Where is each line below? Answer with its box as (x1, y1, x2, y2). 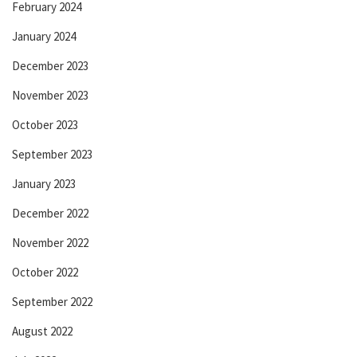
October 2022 (12, 264, 78, 280)
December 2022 (12, 205, 88, 221)
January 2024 (12, 28, 76, 44)
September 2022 (12, 293, 92, 309)
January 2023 (12, 175, 76, 191)
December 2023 (12, 57, 88, 73)
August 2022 (12, 323, 73, 339)
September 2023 (12, 146, 92, 162)
